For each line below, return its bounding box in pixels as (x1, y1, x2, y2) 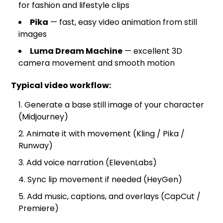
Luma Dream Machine (30, 45, 123, 57)
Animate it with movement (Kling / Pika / (26, 128, 185, 140)
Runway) (18, 140, 53, 152)
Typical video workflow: (11, 80, 111, 92)
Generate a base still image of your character (24, 99, 205, 111)
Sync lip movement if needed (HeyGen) (27, 174, 183, 186)
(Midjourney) (18, 111, 69, 123)
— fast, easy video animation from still (48, 16, 198, 28)
